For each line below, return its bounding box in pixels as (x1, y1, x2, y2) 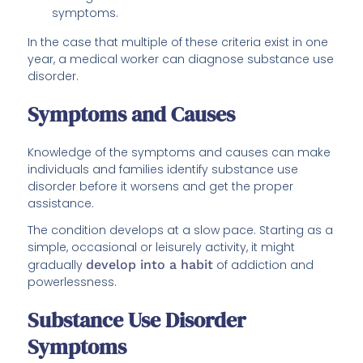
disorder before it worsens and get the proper (28, 178, 294, 195)
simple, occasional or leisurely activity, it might (28, 239, 296, 256)
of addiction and (213, 257, 314, 274)
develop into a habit (86, 257, 214, 273)
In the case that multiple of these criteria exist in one (28, 34, 329, 51)
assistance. (28, 195, 95, 212)
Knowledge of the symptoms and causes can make (28, 144, 331, 161)
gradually (28, 257, 87, 274)
